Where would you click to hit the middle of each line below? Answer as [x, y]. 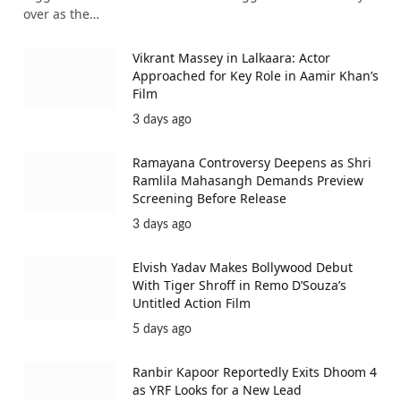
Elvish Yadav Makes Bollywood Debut [243, 267]
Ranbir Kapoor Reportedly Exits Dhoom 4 [255, 371]
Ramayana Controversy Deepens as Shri [252, 162]
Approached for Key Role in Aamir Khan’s [256, 75]
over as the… [61, 13]
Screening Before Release [209, 198]
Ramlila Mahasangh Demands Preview [248, 180]
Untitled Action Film [192, 303]
